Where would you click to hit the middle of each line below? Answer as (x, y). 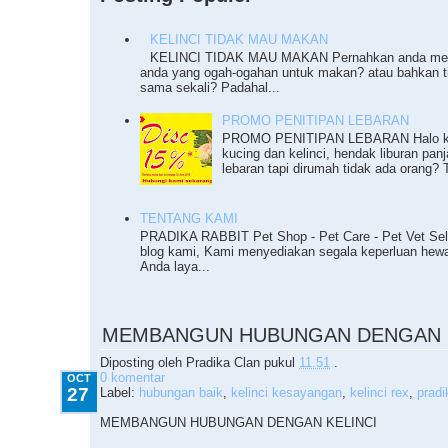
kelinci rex (379, 393)
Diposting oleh (143, 363)
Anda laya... (175, 267)
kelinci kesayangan (286, 393)
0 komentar (132, 378)
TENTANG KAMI (189, 219)
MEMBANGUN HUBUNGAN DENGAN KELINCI (238, 423)
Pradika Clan (223, 363)
